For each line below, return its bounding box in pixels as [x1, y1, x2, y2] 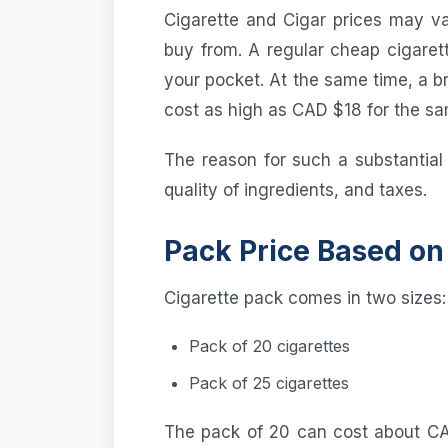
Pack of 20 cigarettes [189, 335, 350, 356]
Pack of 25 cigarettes [189, 372, 349, 393]
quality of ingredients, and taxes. [164, 179, 427, 200]
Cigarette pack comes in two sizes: [164, 287, 446, 308]
